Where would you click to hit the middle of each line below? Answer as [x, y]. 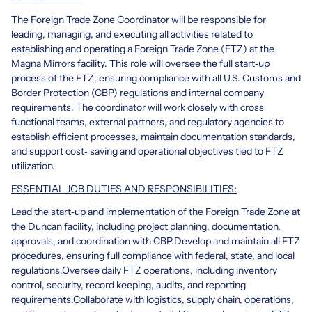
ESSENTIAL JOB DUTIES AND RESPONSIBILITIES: [124, 188]
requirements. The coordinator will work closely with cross [138, 107]
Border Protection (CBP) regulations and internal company [138, 92]
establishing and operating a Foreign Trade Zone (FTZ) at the [143, 48]
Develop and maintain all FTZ [237, 241]
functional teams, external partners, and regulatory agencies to [148, 122]
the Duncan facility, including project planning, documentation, [146, 226]
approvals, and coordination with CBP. [93, 241]
